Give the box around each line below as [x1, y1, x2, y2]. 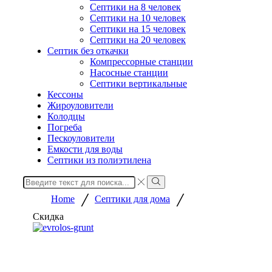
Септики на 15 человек [90, 24, 186, 34]
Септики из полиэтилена [47, 155, 151, 165]
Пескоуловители [47, 133, 115, 143]
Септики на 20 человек [90, 35, 186, 45]
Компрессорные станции [90, 56, 193, 67]
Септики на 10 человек [90, 13, 186, 23]
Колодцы [47, 111, 85, 121]
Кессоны [47, 89, 83, 100]
